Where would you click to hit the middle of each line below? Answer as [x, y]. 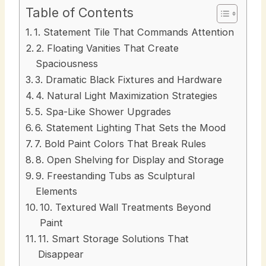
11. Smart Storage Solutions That [114, 238]
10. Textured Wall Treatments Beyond [126, 207]
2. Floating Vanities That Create [107, 48]
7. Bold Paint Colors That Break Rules [121, 143]
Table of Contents [80, 12]
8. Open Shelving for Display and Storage [130, 159]
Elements [57, 191]
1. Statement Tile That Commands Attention [134, 32]
